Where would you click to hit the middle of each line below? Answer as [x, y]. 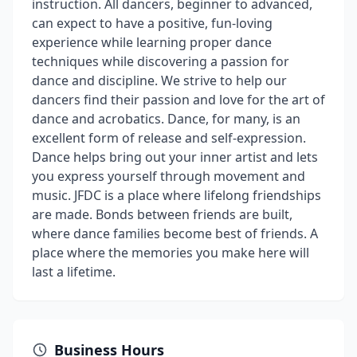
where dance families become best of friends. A [175, 233]
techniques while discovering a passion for [161, 61]
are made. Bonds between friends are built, [162, 214]
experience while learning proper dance [152, 42]
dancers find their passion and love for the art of [178, 100]
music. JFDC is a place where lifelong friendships [177, 195]
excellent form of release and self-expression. [169, 138]
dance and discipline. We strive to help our [159, 80]
